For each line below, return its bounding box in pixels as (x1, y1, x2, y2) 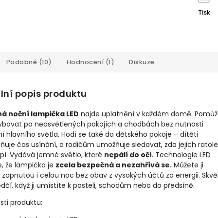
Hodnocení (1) (66, 58, 114, 66)
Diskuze (129, 58, 155, 66)
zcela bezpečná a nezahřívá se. (55, 160, 172, 170)
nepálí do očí (104, 150, 152, 160)
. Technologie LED (152, 150, 211, 160)
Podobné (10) (6, 58, 52, 66)
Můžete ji (172, 160, 203, 170)
